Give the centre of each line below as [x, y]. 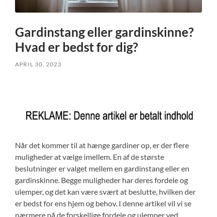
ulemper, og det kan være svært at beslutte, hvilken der [106, 191]
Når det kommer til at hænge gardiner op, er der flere [102, 145]
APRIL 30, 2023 [39, 64]
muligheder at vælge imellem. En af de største [90, 156]
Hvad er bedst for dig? [77, 47]
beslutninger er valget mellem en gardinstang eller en [102, 168]
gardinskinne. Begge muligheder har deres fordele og [102, 180]
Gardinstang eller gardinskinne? [105, 32]
